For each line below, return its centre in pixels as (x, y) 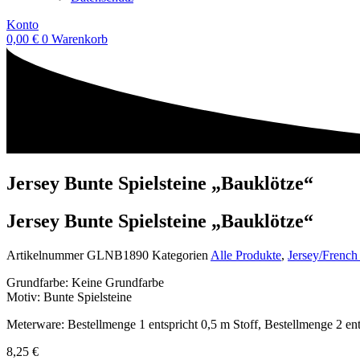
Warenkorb (80, 39)
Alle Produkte (246, 255)
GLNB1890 (119, 255)
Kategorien (180, 255)
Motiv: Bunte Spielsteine (69, 297)
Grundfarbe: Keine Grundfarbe (85, 282)
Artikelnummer (47, 255)
